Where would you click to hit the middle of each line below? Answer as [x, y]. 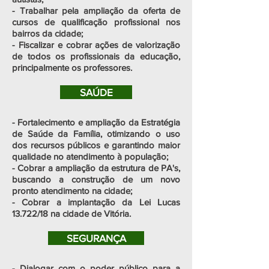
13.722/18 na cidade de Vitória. [71, 213]
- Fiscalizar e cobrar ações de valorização [96, 45]
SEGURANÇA [96, 238]
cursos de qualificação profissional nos [96, 22]
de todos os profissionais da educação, [96, 56]
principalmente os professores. [72, 68]
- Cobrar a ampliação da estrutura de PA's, [96, 168]
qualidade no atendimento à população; [90, 156]
